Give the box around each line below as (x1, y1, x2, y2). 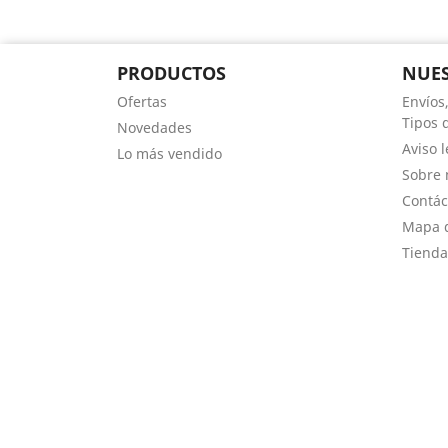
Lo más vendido (117, 144, 222, 163)
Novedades (117, 118, 192, 137)
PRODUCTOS (117, 61, 226, 85)
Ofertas (117, 92, 167, 111)
